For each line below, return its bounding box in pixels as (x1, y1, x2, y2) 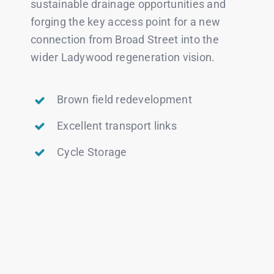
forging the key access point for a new (30, 15, 221, 29)
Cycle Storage (57, 145, 127, 158)
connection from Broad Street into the (30, 33, 219, 46)
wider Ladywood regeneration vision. (30, 51, 215, 64)
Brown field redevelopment (57, 93, 192, 106)
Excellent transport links (57, 119, 177, 132)
